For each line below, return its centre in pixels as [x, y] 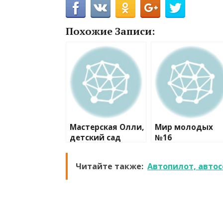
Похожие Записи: [110, 31]
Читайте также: [110, 166]
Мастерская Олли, [107, 127]
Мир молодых [184, 127]
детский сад [95, 137]
